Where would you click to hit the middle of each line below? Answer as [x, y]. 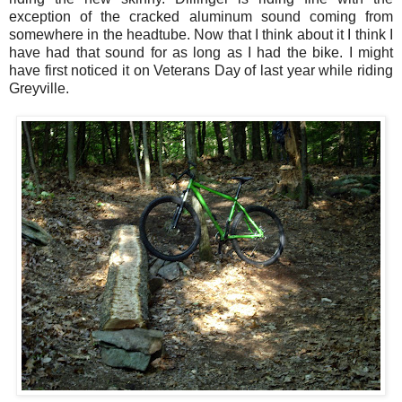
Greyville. [39, 89]
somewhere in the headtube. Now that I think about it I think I [201, 35]
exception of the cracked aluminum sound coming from [201, 17]
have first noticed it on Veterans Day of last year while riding [201, 71]
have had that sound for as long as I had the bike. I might [201, 53]
